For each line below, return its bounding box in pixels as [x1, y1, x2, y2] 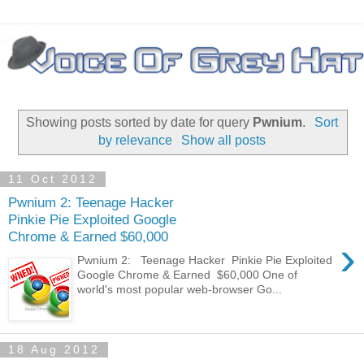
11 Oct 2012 [8, 172, 97, 186]
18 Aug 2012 [8, 343, 100, 357]
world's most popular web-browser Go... [77, 282, 283, 296]
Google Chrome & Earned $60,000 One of [77, 267, 298, 281]
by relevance [98, 132, 173, 147]
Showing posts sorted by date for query [26, 115, 253, 129]
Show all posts [180, 132, 266, 147]
